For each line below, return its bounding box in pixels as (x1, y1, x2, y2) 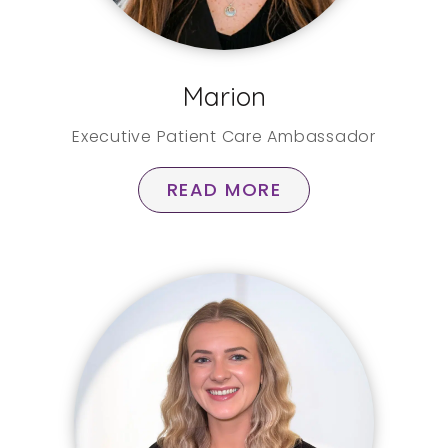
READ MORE (166, 177, 282, 202)
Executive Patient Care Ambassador (72, 125, 376, 148)
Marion (182, 80, 266, 113)
